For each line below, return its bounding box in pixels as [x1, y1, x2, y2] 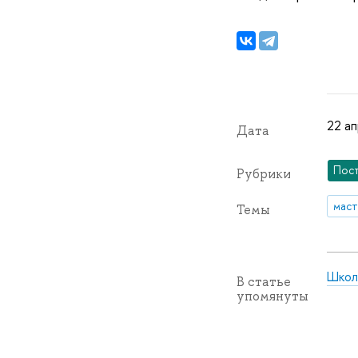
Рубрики [236, 165, 291, 183]
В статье [236, 272, 291, 290]
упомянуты [236, 287, 308, 304]
